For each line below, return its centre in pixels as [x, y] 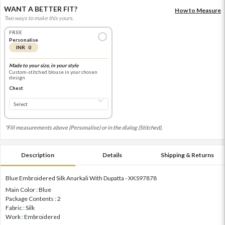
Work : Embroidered [33, 216]
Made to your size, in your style [43, 66]
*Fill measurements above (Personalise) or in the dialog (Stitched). [84, 127]
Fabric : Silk [20, 207]
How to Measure [198, 10]
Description [38, 155]
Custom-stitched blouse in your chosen [53, 72]
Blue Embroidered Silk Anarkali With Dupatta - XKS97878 [81, 178]
